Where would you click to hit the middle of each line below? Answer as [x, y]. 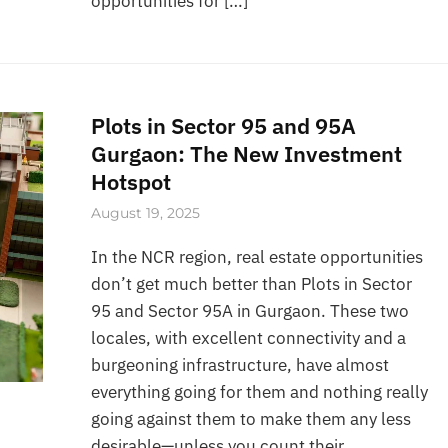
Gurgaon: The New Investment [247, 154]
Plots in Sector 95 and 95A [224, 126]
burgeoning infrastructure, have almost [240, 364]
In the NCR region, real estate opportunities [257, 256]
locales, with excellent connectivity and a [249, 337]
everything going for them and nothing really [260, 391]
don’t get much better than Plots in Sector [252, 283]
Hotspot [131, 182]
